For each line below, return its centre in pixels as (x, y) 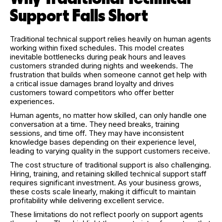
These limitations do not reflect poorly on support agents (107, 214)
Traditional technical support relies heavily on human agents (111, 39)
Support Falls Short (79, 16)
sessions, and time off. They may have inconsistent (97, 133)
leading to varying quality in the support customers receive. (110, 151)
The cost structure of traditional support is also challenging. (111, 165)
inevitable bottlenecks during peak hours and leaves (98, 56)
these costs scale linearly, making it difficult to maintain (103, 191)
